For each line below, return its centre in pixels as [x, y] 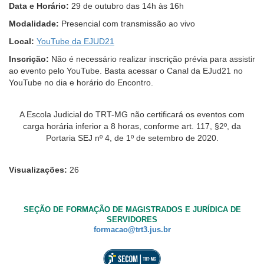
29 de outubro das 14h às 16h [128, 6]
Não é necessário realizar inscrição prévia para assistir [153, 59]
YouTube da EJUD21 [75, 42]
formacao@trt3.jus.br [132, 230]
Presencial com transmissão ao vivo [127, 24]
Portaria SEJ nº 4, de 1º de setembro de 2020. [132, 138]
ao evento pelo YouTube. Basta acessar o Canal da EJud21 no [126, 71]
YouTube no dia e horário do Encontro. [81, 83]
